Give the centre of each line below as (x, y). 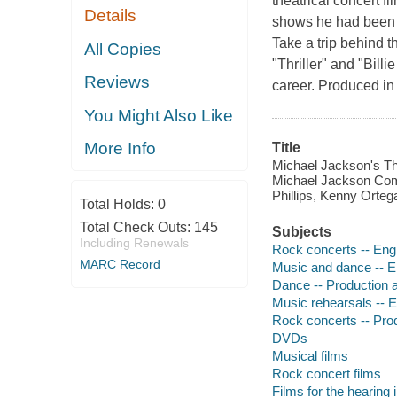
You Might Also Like (159, 115)
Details (111, 16)
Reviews (117, 82)
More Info (121, 149)
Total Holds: (118, 204)
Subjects (301, 232)
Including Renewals (134, 242)
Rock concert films (326, 373)
